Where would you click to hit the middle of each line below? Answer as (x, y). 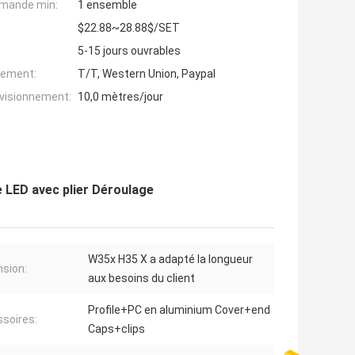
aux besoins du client (141, 279)
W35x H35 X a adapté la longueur (170, 260)
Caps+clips (116, 329)
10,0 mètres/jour (120, 97)
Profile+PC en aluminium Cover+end (179, 310)
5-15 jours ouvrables (129, 51)
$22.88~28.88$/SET (129, 28)
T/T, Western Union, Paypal (147, 74)
